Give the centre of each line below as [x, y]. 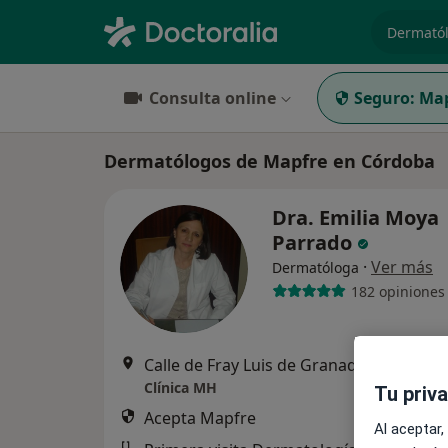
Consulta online [212, 98]
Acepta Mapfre [200, 418]
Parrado [314, 242]
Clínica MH [180, 387]
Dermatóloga [315, 267]
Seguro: [384, 98]
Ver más [402, 267]
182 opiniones [397, 291]
